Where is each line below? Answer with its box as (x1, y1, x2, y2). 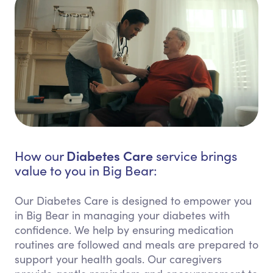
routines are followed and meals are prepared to (15, 237, 258, 252)
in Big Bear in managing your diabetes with (15, 208, 230, 223)
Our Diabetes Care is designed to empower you (15, 193, 252, 208)
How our (15, 147, 66, 165)
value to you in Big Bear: (15, 161, 157, 180)
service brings (153, 147, 237, 165)
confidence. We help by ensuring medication (15, 222, 233, 238)
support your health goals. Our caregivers (15, 252, 222, 267)
